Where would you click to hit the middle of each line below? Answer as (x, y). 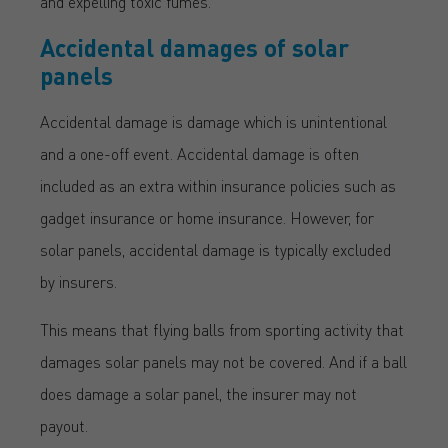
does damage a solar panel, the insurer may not (198, 393)
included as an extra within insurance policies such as (218, 185)
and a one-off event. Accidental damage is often (199, 153)
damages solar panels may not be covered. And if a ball (223, 361)
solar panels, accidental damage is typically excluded (215, 249)
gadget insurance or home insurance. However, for (207, 217)
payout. (64, 425)
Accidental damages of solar (194, 47)
